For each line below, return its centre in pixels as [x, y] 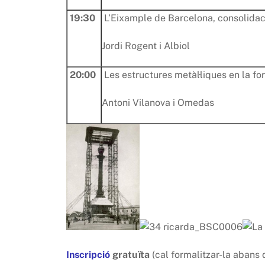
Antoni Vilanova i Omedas [158, 102]
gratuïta [131, 255]
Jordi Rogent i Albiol [146, 46]
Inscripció [88, 255]
